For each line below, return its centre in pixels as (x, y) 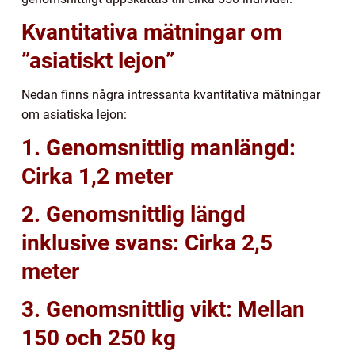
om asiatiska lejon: (74, 115)
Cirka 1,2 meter (97, 177)
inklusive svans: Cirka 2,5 (147, 243)
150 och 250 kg (99, 338)
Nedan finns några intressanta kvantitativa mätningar (171, 95)
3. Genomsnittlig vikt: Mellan (163, 310)
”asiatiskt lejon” (98, 61)
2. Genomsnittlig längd (134, 215)
